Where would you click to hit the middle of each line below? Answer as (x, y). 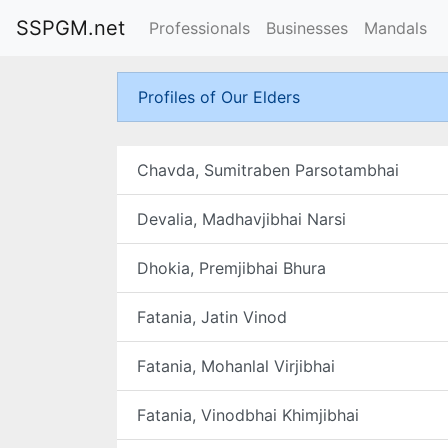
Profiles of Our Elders (219, 97)
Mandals (395, 28)
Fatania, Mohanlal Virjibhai (236, 366)
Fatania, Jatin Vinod (212, 317)
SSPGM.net (70, 28)
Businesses (307, 28)
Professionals (199, 28)
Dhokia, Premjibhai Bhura (231, 268)
